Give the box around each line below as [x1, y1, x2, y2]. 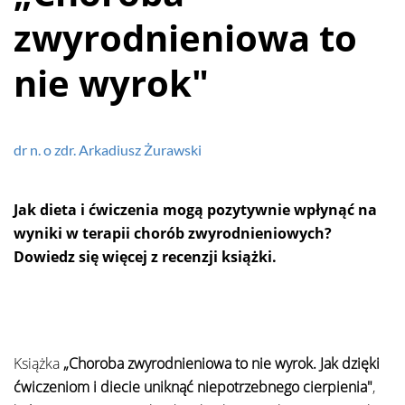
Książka [14, 353, 63, 373]
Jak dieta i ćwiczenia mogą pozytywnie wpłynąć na [14, 200, 377, 220]
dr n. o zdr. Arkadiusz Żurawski [14, 141, 202, 158]
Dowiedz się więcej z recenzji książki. [14, 247, 277, 267]
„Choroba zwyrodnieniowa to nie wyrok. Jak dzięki [63, 353, 380, 373]
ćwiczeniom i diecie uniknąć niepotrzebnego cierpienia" [14, 377, 372, 397]
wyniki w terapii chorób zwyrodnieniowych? [14, 223, 332, 243]
